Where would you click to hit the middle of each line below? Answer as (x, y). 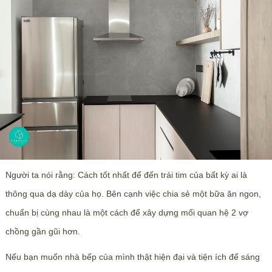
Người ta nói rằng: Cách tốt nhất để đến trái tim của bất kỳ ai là (126, 175)
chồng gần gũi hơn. (42, 232)
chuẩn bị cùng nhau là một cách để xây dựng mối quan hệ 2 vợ (127, 213)
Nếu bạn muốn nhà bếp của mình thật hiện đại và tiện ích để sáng (132, 257)
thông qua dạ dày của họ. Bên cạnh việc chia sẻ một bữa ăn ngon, (133, 194)
